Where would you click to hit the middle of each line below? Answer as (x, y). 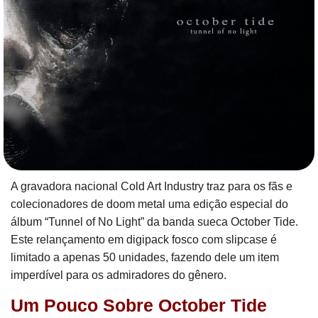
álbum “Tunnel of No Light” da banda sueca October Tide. (154, 222)
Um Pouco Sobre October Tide (139, 305)
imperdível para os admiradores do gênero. (119, 275)
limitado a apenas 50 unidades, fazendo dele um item (145, 257)
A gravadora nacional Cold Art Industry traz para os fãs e (152, 186)
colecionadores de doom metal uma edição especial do (149, 204)
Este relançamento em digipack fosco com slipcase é (144, 240)
